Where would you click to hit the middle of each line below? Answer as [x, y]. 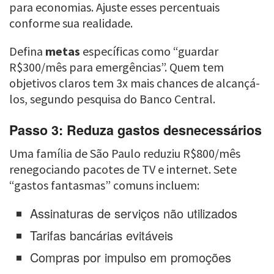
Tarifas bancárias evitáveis [102, 235]
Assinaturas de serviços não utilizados [134, 213]
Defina [27, 51]
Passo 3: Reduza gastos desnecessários [135, 130]
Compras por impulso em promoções [131, 257]
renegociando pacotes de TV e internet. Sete [123, 169]
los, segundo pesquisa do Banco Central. [112, 99]
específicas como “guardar [149, 51]
